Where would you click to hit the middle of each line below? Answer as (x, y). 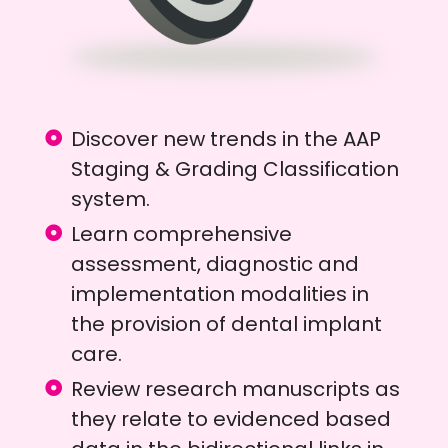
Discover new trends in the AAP (226, 139)
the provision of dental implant (227, 324)
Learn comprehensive (182, 234)
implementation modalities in (220, 294)
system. (111, 199)
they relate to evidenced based (231, 419)
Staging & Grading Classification (235, 169)
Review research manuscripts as (236, 389)
